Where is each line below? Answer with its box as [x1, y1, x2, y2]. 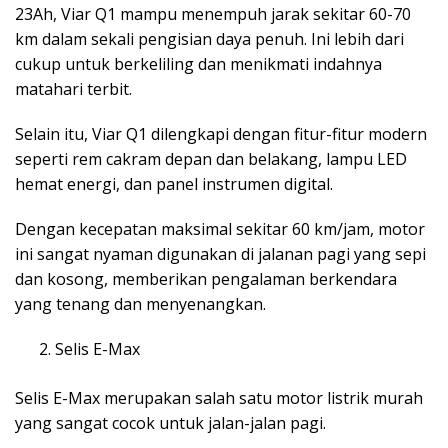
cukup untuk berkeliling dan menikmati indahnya [15, 52, 382, 75]
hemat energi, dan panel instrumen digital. [15, 172, 333, 195]
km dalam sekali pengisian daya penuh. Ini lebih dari [15, 27, 404, 50]
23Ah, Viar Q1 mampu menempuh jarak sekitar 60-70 [15, 2, 411, 25]
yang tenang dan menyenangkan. [15, 292, 266, 315]
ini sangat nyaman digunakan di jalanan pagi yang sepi [15, 242, 426, 265]
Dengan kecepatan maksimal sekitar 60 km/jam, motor [15, 217, 425, 240]
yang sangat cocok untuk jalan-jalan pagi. [15, 411, 326, 434]
